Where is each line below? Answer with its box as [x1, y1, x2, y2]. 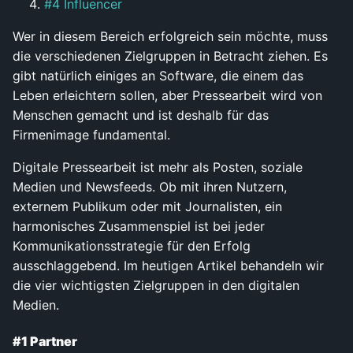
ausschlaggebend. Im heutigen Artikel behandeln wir [13, 257, 324, 273]
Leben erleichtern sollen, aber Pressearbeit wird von [13, 87, 322, 103]
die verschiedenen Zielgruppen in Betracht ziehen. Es [13, 47, 328, 64]
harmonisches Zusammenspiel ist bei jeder [13, 217, 265, 234]
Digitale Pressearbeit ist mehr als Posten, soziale [13, 158, 303, 175]
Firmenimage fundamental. [13, 126, 170, 143]
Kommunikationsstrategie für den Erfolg [13, 237, 251, 254]
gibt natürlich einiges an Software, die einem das [13, 67, 303, 84]
